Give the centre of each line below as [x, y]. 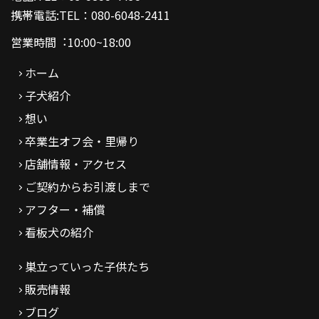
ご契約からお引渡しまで [88, 187]
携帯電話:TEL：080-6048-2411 [90, 15]
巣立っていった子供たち [87, 267]
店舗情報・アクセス [76, 164]
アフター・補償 [65, 210]
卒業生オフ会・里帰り [82, 141]
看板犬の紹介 [59, 232]
